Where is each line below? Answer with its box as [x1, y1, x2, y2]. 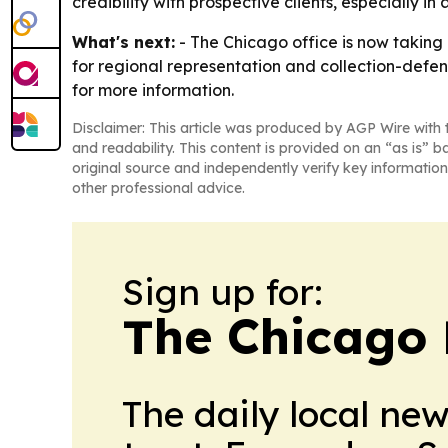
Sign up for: [122, 268, 323, 314]
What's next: [72, 31, 175, 52]
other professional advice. [72, 178, 245, 197]
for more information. [72, 79, 234, 100]
